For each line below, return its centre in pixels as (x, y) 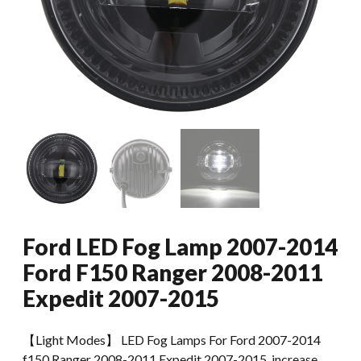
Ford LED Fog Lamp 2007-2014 (180, 247)
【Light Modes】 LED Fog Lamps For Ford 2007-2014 (172, 340)
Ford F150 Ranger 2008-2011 (172, 272)
